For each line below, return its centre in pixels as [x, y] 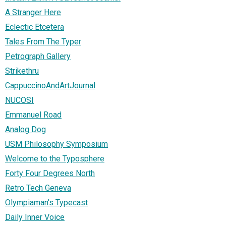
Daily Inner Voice [35, 217]
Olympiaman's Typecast [46, 203]
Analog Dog [25, 130]
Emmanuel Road [33, 115]
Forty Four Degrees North [50, 174]
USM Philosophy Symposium [56, 144]
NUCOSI [19, 100]
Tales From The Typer [43, 42]
